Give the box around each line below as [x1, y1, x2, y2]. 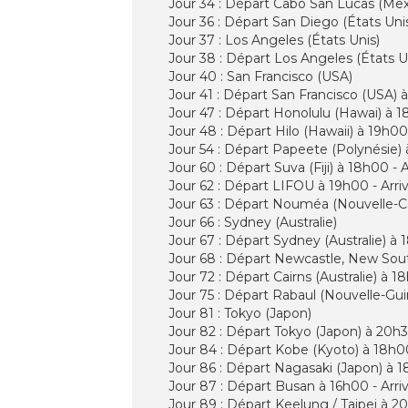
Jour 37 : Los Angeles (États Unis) [168, 31, 380, 48]
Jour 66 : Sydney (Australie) [168, 213, 337, 230]
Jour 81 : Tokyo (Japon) [168, 304, 311, 321]
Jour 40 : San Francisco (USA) [168, 67, 352, 85]
